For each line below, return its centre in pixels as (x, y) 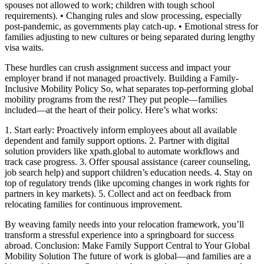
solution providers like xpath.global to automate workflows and (122, 151)
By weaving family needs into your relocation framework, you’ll (124, 224)
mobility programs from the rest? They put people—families (116, 99)
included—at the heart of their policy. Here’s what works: (111, 110)
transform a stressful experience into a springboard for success (119, 235)
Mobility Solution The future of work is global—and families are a (128, 256)
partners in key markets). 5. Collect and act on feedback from (118, 193)
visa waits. (24, 47)
